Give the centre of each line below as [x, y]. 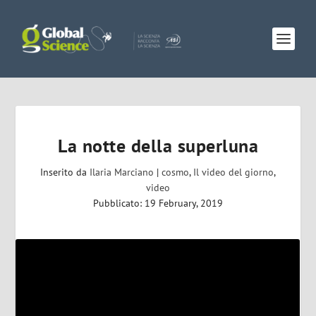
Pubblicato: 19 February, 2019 [158, 203]
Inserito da [65, 172]
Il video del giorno [233, 172]
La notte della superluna [158, 146]
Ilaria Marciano [122, 172]
